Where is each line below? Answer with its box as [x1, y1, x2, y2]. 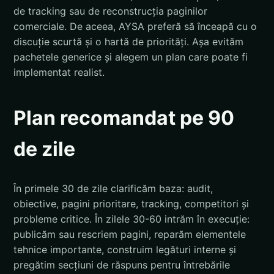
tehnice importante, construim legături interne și [13, 243, 236, 256]
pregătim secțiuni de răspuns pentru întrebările [13, 259, 230, 272]
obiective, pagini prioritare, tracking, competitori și [13, 198, 249, 210]
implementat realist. [13, 66, 105, 79]
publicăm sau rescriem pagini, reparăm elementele [13, 228, 246, 241]
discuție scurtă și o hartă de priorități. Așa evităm [13, 35, 243, 48]
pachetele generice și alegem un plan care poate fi [13, 51, 248, 64]
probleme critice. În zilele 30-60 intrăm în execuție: [13, 213, 250, 226]
